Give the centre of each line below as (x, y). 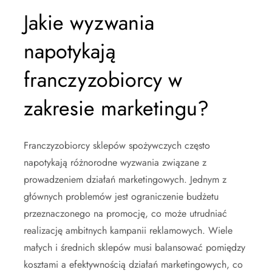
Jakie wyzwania (89, 22)
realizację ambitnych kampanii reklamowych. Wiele (128, 230)
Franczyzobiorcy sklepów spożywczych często (117, 145)
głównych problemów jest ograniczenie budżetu (121, 196)
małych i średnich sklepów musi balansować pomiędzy (134, 247)
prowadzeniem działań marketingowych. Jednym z (125, 179)
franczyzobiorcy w (103, 80)
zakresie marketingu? (116, 108)
